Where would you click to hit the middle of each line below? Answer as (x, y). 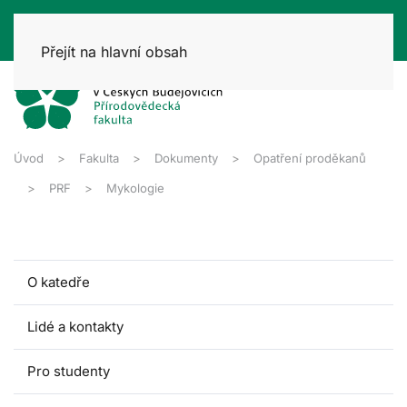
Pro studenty (69, 371)
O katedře (59, 282)
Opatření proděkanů (310, 158)
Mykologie (135, 188)
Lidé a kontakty (75, 326)
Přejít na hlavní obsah (114, 52)
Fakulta (99, 158)
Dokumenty (186, 158)
